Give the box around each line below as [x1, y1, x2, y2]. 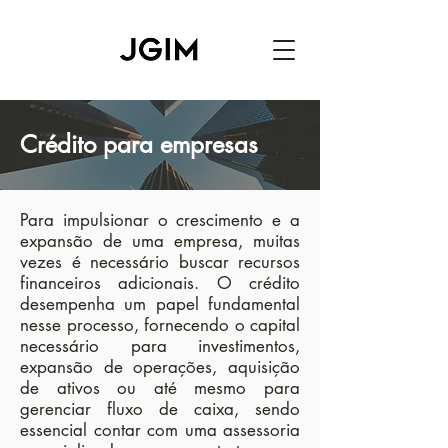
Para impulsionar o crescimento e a [20, 209, 300, 231]
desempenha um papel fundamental [20, 293, 300, 315]
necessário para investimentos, [20, 335, 300, 357]
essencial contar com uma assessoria [20, 419, 300, 441]
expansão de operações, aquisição [20, 356, 300, 378]
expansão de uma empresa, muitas [20, 230, 300, 252]
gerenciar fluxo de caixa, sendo [20, 398, 300, 420]
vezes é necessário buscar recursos [20, 251, 300, 273]
